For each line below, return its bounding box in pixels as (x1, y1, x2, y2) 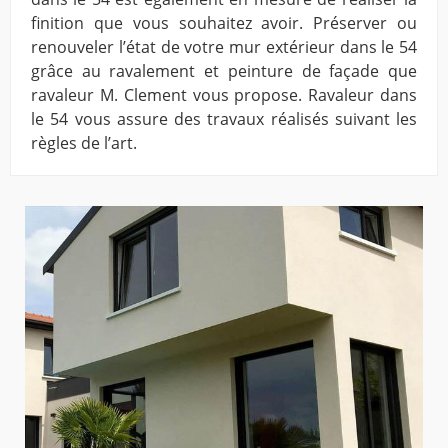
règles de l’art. (31, 132, 137, 155)
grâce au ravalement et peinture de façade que (31, 60, 417, 83)
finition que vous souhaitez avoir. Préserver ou (31, 12, 417, 35)
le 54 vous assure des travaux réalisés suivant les (31, 108, 417, 131)
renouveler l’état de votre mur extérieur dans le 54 (31, 36, 417, 59)
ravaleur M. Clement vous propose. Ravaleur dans (31, 84, 417, 107)
